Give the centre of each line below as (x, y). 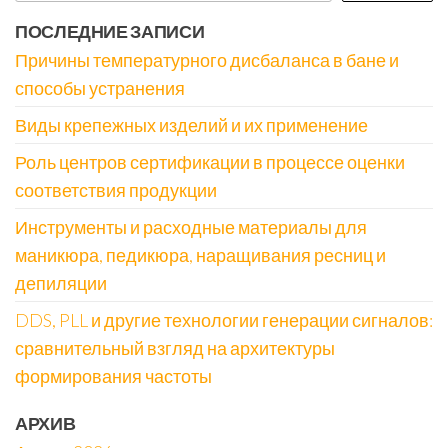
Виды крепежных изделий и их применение (191, 124)
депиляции (61, 282)
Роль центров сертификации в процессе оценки (210, 161)
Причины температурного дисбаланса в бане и (207, 59)
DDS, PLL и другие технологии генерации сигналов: (224, 319)
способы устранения (100, 87)
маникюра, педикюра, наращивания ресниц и (200, 254)
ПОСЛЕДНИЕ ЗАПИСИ (110, 30)
